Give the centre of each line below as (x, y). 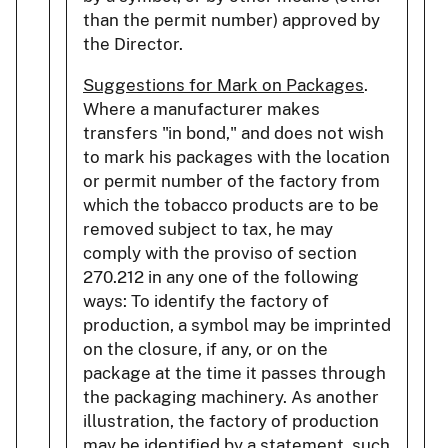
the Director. (133, 43)
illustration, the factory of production (231, 420)
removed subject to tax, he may (208, 228)
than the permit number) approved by (231, 19)
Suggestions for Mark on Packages (223, 84)
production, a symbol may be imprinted (237, 324)
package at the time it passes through (234, 372)
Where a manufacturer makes (201, 108)
